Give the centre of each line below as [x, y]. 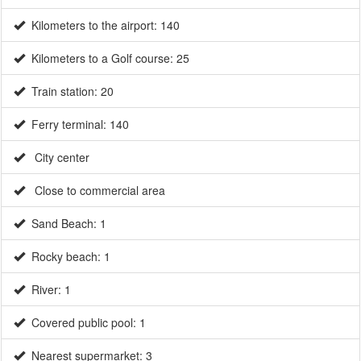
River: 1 [48, 289]
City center [57, 157]
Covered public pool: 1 [85, 322]
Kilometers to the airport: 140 [102, 25]
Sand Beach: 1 [66, 223]
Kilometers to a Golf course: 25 [107, 58]
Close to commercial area [95, 190]
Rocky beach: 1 [68, 256]
